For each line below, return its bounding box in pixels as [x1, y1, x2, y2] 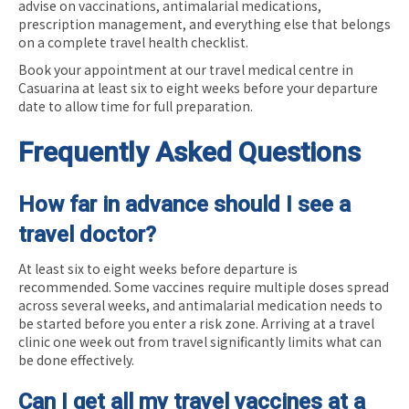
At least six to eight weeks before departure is [18, 258, 298, 278]
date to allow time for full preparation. [18, 96, 253, 115]
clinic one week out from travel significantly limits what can [18, 331, 382, 351]
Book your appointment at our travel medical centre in [18, 59, 353, 79]
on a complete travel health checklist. [18, 32, 248, 51]
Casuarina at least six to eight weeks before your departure [18, 78, 378, 97]
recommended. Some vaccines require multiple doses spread [18, 277, 389, 296]
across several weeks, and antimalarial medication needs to [18, 295, 383, 314]
